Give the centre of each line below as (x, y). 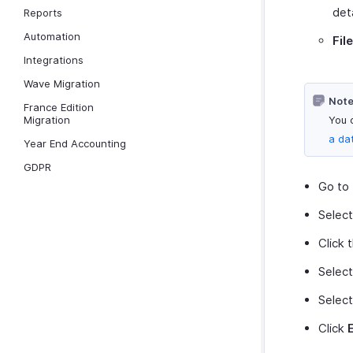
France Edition (59, 107)
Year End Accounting (75, 143)
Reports (43, 13)
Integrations (54, 60)
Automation (52, 36)
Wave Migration (62, 84)
